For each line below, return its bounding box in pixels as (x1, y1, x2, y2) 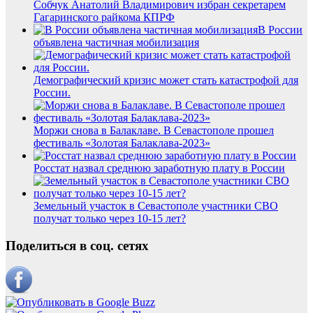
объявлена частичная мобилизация (34, 36, 199, 48)
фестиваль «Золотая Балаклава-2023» (34, 136, 210, 149)
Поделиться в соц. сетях (6, 238, 149, 253)
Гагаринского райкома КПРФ (34, 10, 175, 23)
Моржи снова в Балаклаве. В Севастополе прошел (34, 124, 274, 136)
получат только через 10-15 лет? (34, 212, 186, 224)
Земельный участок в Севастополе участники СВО (34, 199, 278, 212)
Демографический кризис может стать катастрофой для (34, 73, 298, 86)
